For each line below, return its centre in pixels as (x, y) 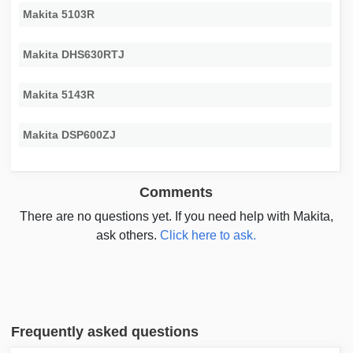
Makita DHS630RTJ (74, 55)
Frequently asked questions (105, 332)
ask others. (128, 236)
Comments (176, 193)
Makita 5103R (59, 15)
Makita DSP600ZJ (70, 135)
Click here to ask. (208, 236)
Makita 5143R (59, 95)
